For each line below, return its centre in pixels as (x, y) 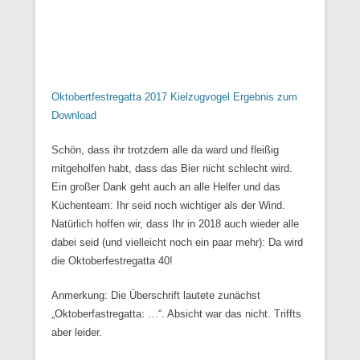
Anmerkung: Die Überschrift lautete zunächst (156, 295)
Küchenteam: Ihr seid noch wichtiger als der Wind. (168, 205)
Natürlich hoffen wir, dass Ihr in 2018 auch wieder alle (175, 223)
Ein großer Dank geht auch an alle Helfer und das (166, 186)
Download (74, 115)
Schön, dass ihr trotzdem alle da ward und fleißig (165, 149)
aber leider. (77, 332)
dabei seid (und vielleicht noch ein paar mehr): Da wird (177, 242)
